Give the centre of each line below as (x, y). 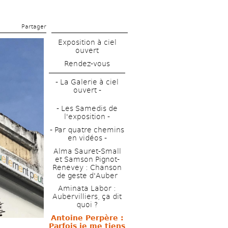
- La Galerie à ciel (87, 82)
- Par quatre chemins (87, 130)
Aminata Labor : (87, 189)
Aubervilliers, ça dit (87, 197)
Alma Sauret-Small (87, 151)
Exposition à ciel (87, 42)
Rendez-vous (87, 63)
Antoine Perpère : (87, 218)
